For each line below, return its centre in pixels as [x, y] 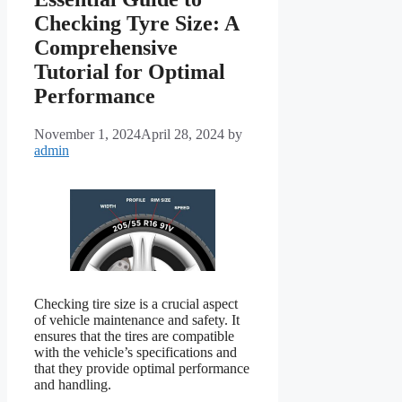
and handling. [73, 384]
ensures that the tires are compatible [134, 336]
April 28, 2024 [183, 134]
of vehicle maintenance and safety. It [137, 319]
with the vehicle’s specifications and [135, 352]
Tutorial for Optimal [130, 71]
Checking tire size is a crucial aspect [136, 303]
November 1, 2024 [87, 134]
